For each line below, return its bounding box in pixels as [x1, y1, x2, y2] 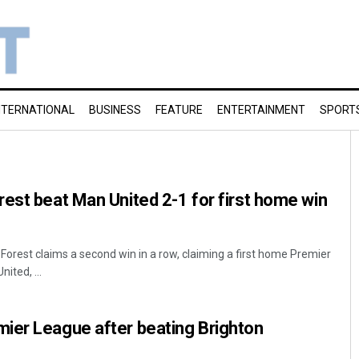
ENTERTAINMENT [217, 103, 305, 116]
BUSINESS [89, 103, 141, 116]
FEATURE [155, 103, 203, 116]
